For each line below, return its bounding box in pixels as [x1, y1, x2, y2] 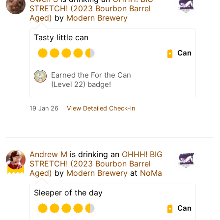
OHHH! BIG [122, 149, 163, 159]
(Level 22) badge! [51, 79, 111, 89]
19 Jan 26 [29, 104, 58, 112]
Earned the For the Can [51, 70, 131, 80]
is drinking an [67, 149, 122, 159]
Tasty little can [34, 32, 88, 42]
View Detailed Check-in [67, 104, 135, 112]
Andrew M [29, 149, 67, 159]
